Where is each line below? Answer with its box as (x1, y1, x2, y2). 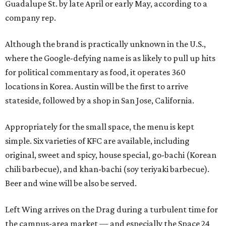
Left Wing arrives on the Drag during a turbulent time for (5, 204, 218, 214)
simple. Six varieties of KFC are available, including (5, 136, 190, 146)
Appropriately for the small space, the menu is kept (5, 122, 194, 132)
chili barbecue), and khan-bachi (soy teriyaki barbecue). (5, 164, 209, 174)
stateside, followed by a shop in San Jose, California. (5, 95, 194, 105)
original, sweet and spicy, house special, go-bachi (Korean (5, 150, 216, 160)
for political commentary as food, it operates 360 (5, 67, 186, 77)
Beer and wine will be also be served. (5, 178, 137, 188)
